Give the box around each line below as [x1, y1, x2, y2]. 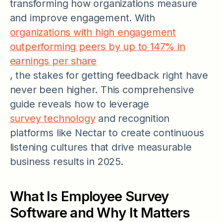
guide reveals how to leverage [9, 98, 149, 110]
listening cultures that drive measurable [9, 141, 192, 153]
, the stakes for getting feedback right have [9, 69, 209, 81]
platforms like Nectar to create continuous [9, 126, 204, 139]
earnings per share [9, 55, 97, 67]
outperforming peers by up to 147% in [9, 40, 185, 53]
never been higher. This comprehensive [9, 83, 194, 96]
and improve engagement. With [9, 11, 156, 24]
